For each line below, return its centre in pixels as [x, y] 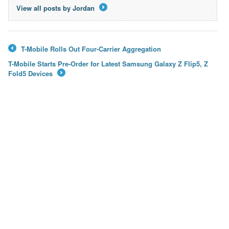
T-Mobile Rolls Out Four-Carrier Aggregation [90, 49]
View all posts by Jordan [56, 8]
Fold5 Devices [31, 74]
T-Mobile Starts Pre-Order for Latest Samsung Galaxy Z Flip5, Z [108, 64]
